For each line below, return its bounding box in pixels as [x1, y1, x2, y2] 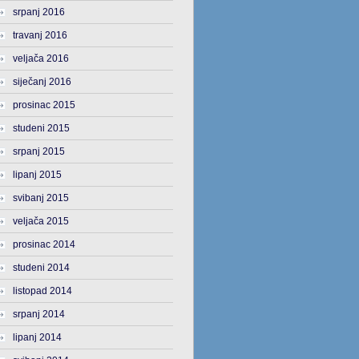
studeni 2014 [12, 262, 70, 273]
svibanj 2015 [12, 192, 69, 204]
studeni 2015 [12, 123, 70, 134]
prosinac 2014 [12, 239, 75, 250]
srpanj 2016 [12, 6, 65, 18]
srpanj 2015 [12, 146, 65, 157]
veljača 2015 [12, 216, 69, 227]
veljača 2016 [12, 53, 69, 64]
